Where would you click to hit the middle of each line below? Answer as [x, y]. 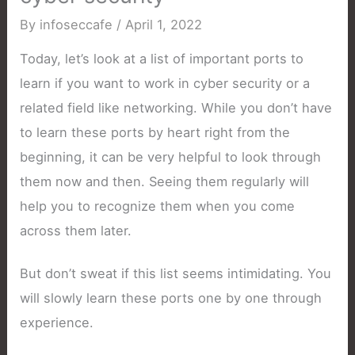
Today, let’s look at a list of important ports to [162, 59]
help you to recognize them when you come [158, 206]
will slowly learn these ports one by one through [171, 298]
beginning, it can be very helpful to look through [171, 157]
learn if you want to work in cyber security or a [165, 84]
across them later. [76, 231]
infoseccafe [78, 24]
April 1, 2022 [164, 24]
